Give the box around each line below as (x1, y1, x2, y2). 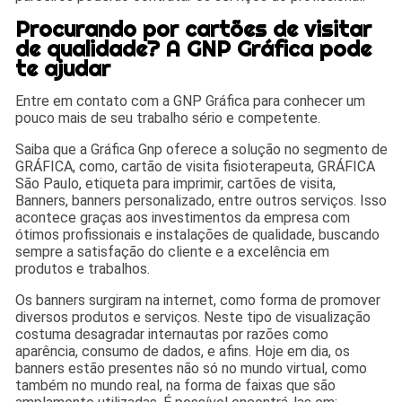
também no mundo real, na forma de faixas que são (15, 376, 336, 394)
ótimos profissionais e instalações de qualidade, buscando (15, 225, 380, 243)
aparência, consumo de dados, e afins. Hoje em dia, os (15, 342, 351, 360)
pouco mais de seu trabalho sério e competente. (15, 109, 321, 127)
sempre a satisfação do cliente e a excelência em (15, 242, 330, 260)
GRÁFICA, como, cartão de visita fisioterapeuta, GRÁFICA (15, 157, 376, 175)
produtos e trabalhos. (15, 259, 151, 277)
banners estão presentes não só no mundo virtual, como (15, 359, 368, 377)
